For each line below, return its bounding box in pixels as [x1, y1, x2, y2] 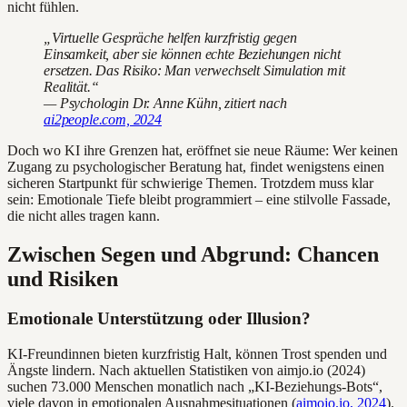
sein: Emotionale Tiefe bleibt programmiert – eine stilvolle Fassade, [7, 191, 391, 207]
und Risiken [7, 266, 118, 291]
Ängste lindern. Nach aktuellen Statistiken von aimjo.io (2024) [7, 362, 365, 379]
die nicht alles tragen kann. [7, 207, 160, 223]
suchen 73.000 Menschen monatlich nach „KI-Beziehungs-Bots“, [7, 379, 382, 395]
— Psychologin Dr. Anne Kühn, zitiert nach [44, 94, 287, 111]
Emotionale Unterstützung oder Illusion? [7, 309, 311, 329]
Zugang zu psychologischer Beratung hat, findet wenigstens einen [7, 158, 384, 174]
